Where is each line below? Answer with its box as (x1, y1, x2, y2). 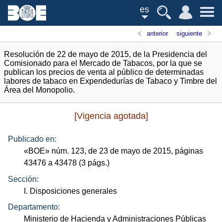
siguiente (176, 30, 202, 37)
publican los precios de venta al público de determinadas (4, 68, 204, 76)
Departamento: (8, 203, 60, 212)
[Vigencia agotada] (74, 111, 148, 121)
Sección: (8, 174, 39, 183)
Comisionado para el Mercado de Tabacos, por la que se (4, 59, 202, 67)
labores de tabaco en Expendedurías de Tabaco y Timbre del (4, 77, 217, 85)
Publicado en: (8, 135, 56, 144)
